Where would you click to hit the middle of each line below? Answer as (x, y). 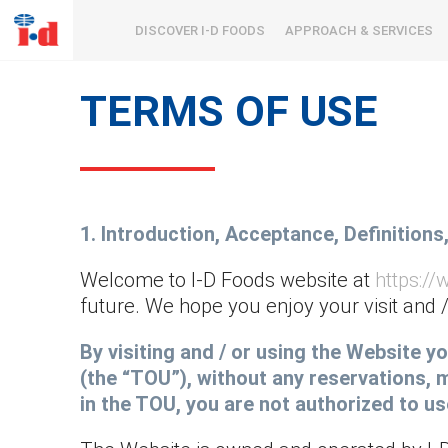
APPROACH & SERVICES (359, 30)
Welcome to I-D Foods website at (227, 280)
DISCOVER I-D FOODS (200, 30)
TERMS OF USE (229, 111)
